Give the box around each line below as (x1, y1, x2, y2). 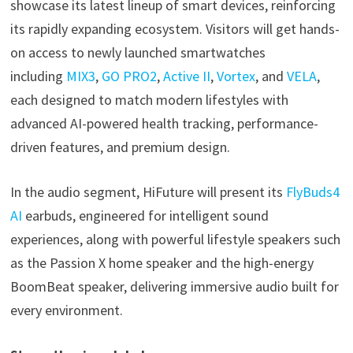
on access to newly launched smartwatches (9, 43, 266, 61)
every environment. (9, 300, 123, 319)
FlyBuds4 (285, 182, 340, 201)
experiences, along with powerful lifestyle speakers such (9, 229, 340, 248)
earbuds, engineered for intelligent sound (21, 206, 269, 225)
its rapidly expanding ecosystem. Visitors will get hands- (9, 19, 340, 38)
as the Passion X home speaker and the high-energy (9, 253, 314, 272)
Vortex (216, 66, 255, 85)
